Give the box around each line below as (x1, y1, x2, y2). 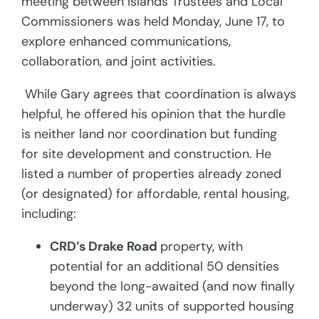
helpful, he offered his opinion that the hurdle (21, 105, 286, 123)
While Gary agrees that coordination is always (21, 85, 297, 103)
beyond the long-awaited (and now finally (50, 278, 296, 296)
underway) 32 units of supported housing (50, 298, 295, 315)
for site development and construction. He (21, 145, 272, 163)
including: (21, 205, 77, 223)
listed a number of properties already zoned (21, 165, 282, 183)
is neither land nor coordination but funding (21, 125, 278, 143)
